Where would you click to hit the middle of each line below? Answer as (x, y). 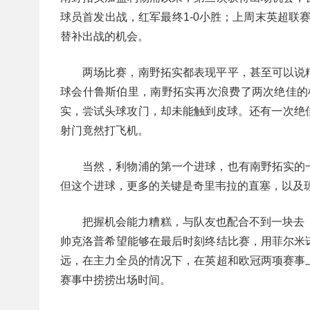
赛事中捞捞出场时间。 (116, 280)
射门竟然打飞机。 (104, 130)
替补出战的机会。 (104, 36)
